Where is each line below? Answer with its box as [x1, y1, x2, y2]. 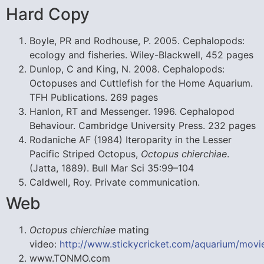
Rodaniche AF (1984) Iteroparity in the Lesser [29, 133, 232, 146]
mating [115, 223, 149, 236]
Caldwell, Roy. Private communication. [29, 176, 200, 188]
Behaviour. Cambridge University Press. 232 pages [29, 119, 256, 131]
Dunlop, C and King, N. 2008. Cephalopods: [29, 62, 225, 75]
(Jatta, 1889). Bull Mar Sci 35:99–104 [29, 161, 194, 174]
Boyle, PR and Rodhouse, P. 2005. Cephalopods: [29, 34, 245, 47]
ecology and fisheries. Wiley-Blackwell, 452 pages [29, 48, 253, 61]
